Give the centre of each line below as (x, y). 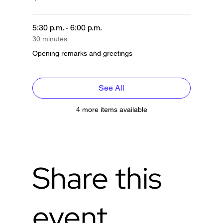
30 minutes (50, 39)
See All (111, 88)
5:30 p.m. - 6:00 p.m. (67, 27)
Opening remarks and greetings (82, 53)
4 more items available (111, 109)
